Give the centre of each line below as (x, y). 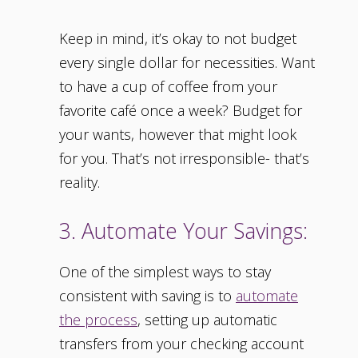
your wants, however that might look (178, 135)
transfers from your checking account (181, 344)
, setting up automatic (207, 320)
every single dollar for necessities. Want (187, 63)
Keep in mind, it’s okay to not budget (178, 39)
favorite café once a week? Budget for (181, 111)
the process (98, 320)
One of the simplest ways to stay (165, 272)
